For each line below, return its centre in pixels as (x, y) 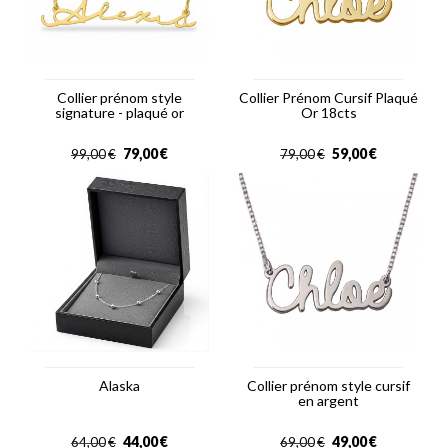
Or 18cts (328, 112)
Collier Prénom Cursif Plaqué (328, 97)
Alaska (119, 385)
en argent (328, 400)
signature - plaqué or (119, 112)
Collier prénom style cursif (328, 385)
